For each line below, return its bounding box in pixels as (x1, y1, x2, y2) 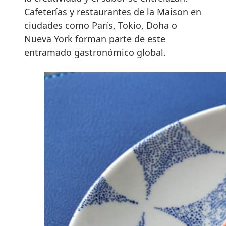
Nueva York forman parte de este (24, 33, 165, 45)
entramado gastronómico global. (24, 46, 166, 59)
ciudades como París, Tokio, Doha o (24, 19, 177, 32)
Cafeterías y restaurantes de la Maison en (24, 6, 201, 18)
